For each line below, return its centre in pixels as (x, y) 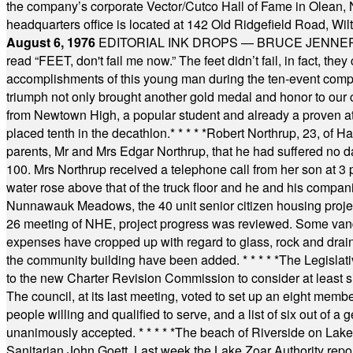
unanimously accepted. (72, 332)
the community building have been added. (124, 260)
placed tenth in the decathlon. (88, 133)
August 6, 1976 (52, 42)
